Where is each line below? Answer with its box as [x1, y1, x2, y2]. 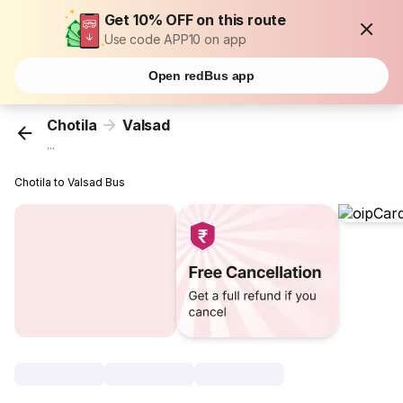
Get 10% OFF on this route [103, 11, 287, 29]
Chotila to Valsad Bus [14, 175, 126, 190]
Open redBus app [148, 68, 255, 83]
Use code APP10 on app [103, 31, 246, 47]
